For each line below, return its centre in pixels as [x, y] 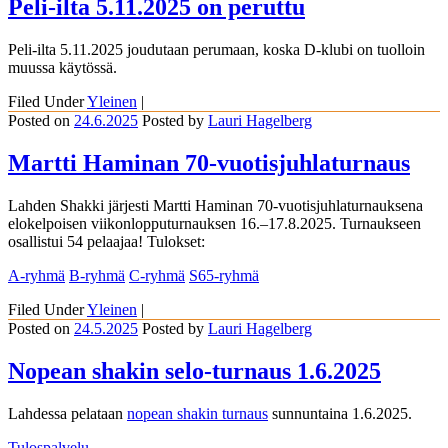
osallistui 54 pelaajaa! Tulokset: [106, 242]
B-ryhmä [97, 276]
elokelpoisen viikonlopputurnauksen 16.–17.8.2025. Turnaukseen [214, 224]
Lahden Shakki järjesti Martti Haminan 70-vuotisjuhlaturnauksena [215, 206]
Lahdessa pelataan [67, 413]
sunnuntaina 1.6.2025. [340, 413]
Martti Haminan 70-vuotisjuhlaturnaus [209, 163]
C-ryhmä [157, 276]
